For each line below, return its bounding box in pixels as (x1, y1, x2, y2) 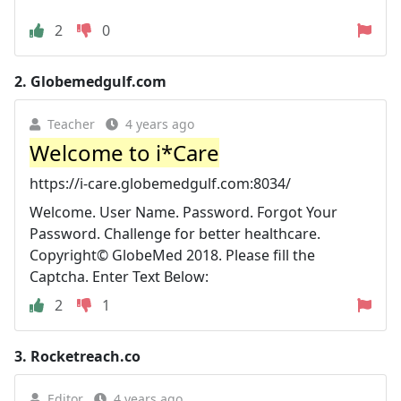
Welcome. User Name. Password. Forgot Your (30, 201, 337, 222)
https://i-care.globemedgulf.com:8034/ (30, 173, 291, 193)
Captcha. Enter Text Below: (30, 266, 209, 286)
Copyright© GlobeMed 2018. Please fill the (30, 244, 315, 265)
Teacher (47, 115, 95, 132)
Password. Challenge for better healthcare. (30, 223, 320, 243)
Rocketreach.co (30, 346, 141, 366)
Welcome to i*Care (30, 137, 219, 167)
